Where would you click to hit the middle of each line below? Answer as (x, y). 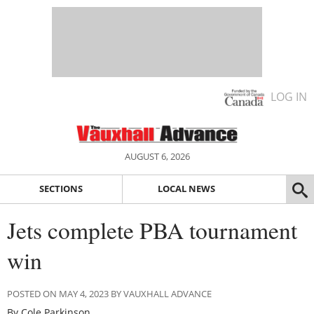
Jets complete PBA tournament (152, 230)
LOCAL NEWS (186, 189)
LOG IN (289, 97)
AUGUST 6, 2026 (157, 156)
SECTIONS (61, 189)
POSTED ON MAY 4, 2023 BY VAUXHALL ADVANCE (109, 293)
